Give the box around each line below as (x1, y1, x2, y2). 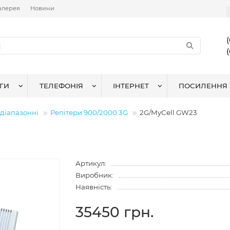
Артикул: (75, 159, 107, 167)
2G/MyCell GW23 (140, 108, 197, 117)
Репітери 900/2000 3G (50, 108, 128, 117)
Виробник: (75, 171, 114, 179)
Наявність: (75, 183, 112, 191)
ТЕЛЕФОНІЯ (39, 82, 83, 90)
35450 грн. (75, 203, 154, 221)
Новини (30, 5, 54, 12)
